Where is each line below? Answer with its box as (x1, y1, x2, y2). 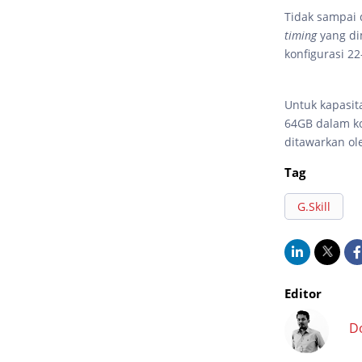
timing (284, 27, 320, 43)
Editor (284, 285, 322, 301)
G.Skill (297, 199, 330, 214)
